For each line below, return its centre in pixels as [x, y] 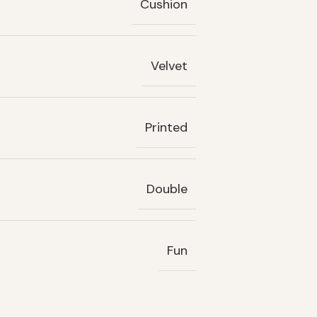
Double [167, 189]
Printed [166, 128]
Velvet [169, 66]
